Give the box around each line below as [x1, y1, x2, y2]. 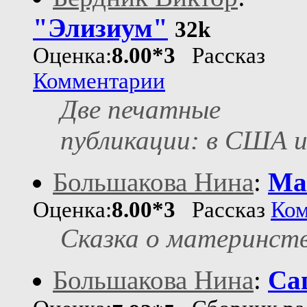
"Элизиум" [33, 13, 168, 43]
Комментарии [33, 69, 165, 94]
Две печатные [60, 95, 221, 125]
